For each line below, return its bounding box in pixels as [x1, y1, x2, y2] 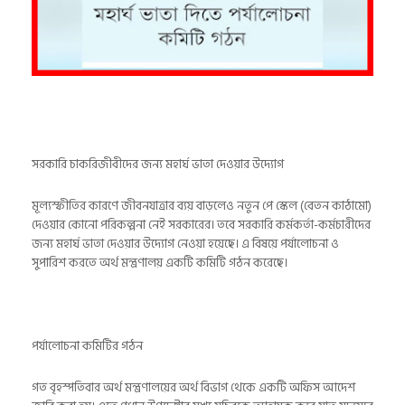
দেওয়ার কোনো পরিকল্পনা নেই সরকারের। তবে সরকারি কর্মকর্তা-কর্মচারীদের [32, 214, 371, 236]
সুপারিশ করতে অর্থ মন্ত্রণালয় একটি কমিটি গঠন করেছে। [32, 252, 287, 274]
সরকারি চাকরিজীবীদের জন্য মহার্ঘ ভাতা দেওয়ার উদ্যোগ [32, 154, 284, 175]
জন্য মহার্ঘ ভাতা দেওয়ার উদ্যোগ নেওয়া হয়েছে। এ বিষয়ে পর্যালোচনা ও [32, 233, 339, 255]
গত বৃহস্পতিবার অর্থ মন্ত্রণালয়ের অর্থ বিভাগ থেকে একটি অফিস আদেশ [32, 377, 355, 399]
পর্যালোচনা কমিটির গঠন [32, 335, 143, 357]
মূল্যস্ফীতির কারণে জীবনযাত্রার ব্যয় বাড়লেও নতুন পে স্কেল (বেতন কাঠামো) [32, 195, 372, 217]
